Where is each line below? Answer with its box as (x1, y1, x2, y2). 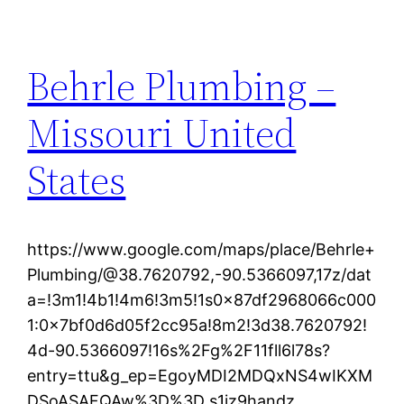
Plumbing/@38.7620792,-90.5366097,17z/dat (27, 264, 372, 284)
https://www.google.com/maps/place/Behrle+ (27, 239, 376, 259)
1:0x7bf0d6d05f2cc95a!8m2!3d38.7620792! (27, 315, 368, 335)
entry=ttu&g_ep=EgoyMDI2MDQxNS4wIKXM (27, 365, 373, 385)
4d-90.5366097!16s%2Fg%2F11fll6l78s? (27, 340, 331, 360)
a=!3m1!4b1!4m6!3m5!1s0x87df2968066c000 (27, 289, 377, 309)
